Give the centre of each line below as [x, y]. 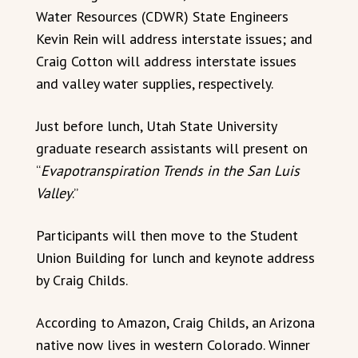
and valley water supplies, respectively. [155, 83]
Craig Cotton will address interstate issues [166, 61]
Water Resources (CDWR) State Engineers [162, 16]
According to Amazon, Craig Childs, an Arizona [175, 322]
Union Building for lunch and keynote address [175, 257]
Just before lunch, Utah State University [156, 125]
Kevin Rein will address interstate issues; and [174, 38]
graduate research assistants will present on [172, 148]
